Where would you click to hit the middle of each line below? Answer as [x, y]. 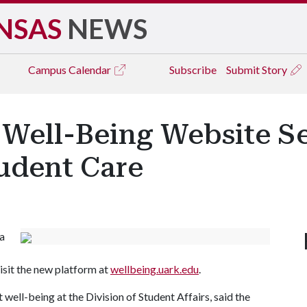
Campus [48, 70]
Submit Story [258, 70]
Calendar [91, 70]
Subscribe [193, 70]
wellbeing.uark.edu [155, 269]
